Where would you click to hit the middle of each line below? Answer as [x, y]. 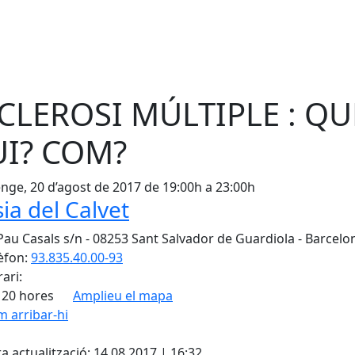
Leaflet [252, 318]
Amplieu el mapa [123, 296]
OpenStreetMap [311, 318]
